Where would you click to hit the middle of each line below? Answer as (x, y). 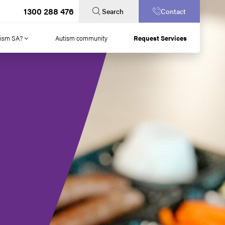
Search (113, 11)
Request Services (160, 38)
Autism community (81, 38)
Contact (174, 11)
